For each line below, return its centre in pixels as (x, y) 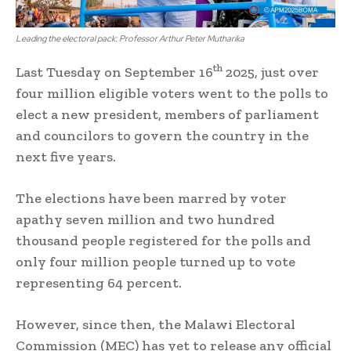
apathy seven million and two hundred (145, 219)
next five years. (66, 157)
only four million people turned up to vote (156, 262)
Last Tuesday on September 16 (114, 72)
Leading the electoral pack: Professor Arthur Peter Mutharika (130, 38)
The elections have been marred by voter (151, 198)
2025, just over (271, 72)
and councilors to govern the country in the (162, 136)
